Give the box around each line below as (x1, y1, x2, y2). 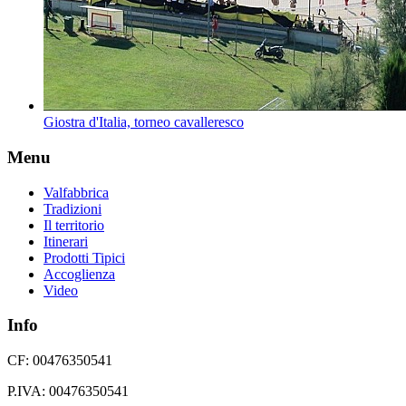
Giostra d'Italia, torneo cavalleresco (43, 114, 244, 130)
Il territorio (43, 217, 104, 233)
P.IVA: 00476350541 (7, 383, 129, 400)
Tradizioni (43, 200, 101, 217)
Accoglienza (43, 266, 115, 282)
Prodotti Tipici (43, 249, 125, 266)
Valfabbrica (43, 184, 109, 200)
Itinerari (43, 233, 88, 249)
